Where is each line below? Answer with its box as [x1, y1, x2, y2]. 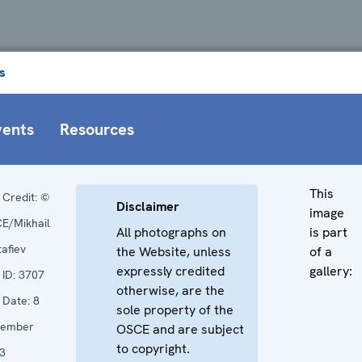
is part [309, 223, 347, 241]
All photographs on [116, 223, 226, 241]
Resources [60, 118, 134, 140]
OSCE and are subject [116, 320, 244, 338]
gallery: [309, 262, 352, 280]
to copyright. [116, 339, 190, 357]
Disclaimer [116, 197, 179, 215]
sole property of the [116, 301, 234, 318]
